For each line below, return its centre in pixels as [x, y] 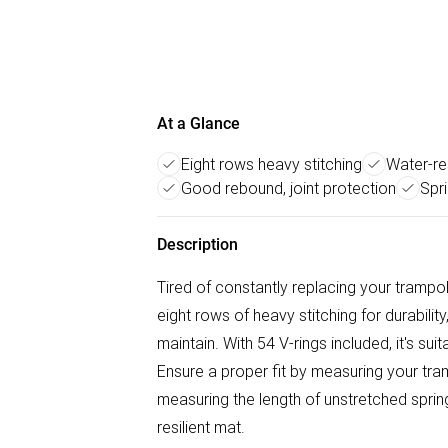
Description [197, 244]
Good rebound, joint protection [288, 188]
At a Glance [198, 123]
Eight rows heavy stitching [271, 164]
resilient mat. [201, 427]
